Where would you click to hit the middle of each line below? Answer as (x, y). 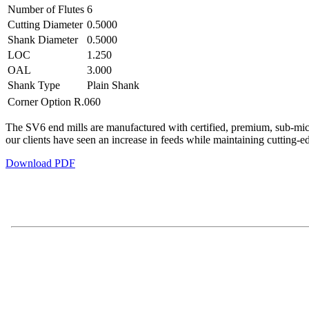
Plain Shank (113, 85)
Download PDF (40, 163)
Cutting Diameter (45, 24)
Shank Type (34, 85)
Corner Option (39, 101)
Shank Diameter (43, 39)
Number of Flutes (46, 9)
